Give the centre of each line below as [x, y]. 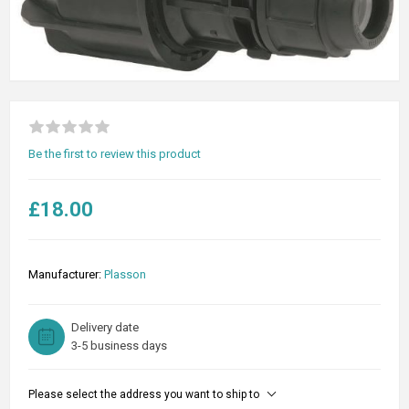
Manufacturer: [65, 275]
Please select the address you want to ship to [144, 395]
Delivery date [105, 328]
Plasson [125, 275]
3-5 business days [119, 346]
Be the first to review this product [115, 154]
